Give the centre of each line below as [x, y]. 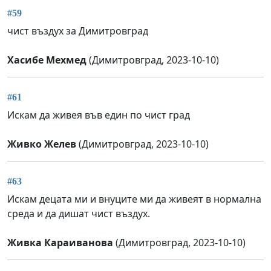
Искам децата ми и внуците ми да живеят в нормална [134, 199]
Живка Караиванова [60, 243]
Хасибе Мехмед [47, 60]
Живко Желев [42, 144]
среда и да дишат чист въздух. [79, 214]
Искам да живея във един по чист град [99, 115]
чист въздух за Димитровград [78, 31]
